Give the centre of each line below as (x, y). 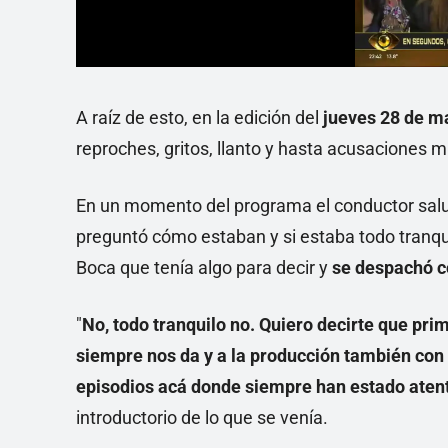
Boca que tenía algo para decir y (204, 268)
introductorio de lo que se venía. (202, 418)
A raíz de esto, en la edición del (199, 118)
